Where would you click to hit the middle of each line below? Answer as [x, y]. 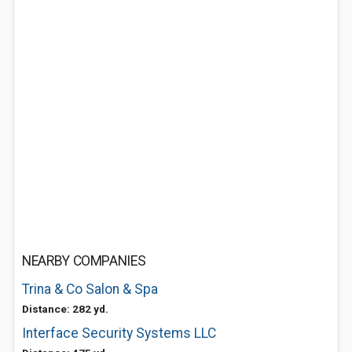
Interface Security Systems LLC [119, 333]
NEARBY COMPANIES [84, 261]
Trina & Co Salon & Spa [90, 289]
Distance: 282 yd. [65, 309]
